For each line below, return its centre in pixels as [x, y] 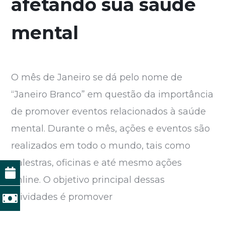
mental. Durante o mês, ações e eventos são [111, 129]
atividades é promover [62, 197]
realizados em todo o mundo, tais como [101, 146]
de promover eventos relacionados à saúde [109, 112]
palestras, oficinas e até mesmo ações [97, 163]
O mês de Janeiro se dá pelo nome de [97, 78]
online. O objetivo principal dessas [88, 180]
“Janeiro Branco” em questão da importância [113, 95]
